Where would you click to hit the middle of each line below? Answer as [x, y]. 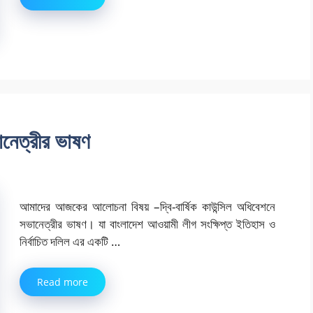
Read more [63, 282]
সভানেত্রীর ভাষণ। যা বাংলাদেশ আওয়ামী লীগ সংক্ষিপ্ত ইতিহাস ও [147, 224]
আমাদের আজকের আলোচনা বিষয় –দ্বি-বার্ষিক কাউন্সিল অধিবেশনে [147, 206]
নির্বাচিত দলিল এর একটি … [70, 241]
